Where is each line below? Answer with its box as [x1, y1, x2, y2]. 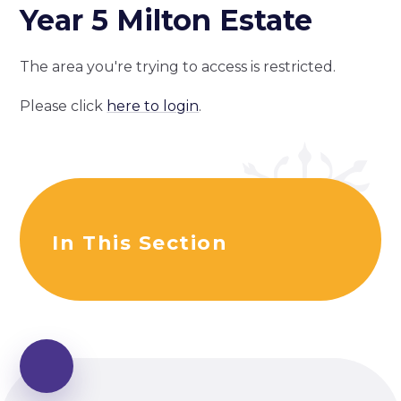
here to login [107, 97, 200, 115]
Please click [20, 97, 107, 115]
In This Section [52, 231, 228, 256]
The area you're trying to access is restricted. [20, 57, 337, 75]
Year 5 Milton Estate [20, 2, 313, 38]
